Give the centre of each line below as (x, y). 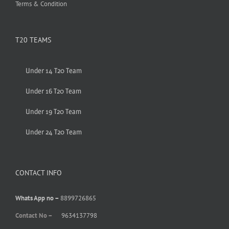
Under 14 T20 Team (54, 70)
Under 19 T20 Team (53, 111)
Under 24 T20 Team (54, 131)
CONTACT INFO (39, 173)
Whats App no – (38, 198)
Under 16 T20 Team (53, 90)
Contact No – (35, 215)
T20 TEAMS (33, 40)
